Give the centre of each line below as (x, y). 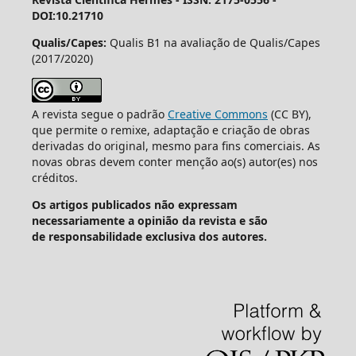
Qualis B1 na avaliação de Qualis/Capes (213, 43)
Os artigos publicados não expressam (134, 205)
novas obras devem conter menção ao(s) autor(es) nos (174, 162)
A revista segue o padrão (99, 114)
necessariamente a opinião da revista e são (149, 221)
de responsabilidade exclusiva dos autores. (149, 237)
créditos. (54, 178)
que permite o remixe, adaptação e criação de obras (170, 130)
